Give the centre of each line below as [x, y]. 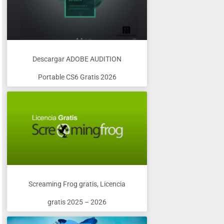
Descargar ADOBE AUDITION [77, 59]
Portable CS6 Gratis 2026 [77, 77]
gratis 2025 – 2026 [77, 202]
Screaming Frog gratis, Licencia [77, 184]
